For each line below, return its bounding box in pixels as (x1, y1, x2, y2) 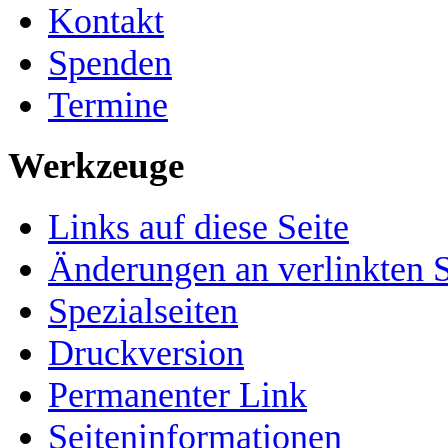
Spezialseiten (48, 291, 238, 332)
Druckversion (48, 333, 244, 374)
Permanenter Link (48, 375, 307, 416)
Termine (48, 84, 168, 125)
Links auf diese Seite (48, 207, 349, 248)
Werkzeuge (8, 145, 184, 187)
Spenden (48, 42, 172, 83)
